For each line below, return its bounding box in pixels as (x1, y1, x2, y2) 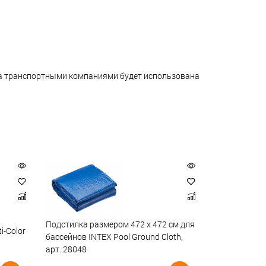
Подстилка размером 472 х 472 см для (46, 218, 195, 230)
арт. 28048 (46, 243, 87, 255)
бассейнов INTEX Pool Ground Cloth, (46, 231, 183, 243)
